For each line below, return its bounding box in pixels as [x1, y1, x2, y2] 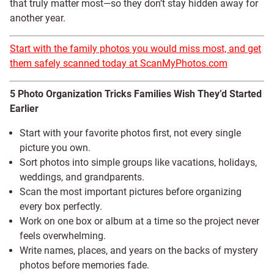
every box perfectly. [20, 201, 102, 212]
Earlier [10, 103, 39, 114]
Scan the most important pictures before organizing [20, 186, 242, 198]
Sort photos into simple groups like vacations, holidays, [20, 157, 257, 168]
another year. [10, 12, 65, 24]
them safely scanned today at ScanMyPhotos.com [10, 57, 228, 69]
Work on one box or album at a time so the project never [20, 215, 259, 227]
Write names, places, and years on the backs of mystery [20, 245, 258, 256]
